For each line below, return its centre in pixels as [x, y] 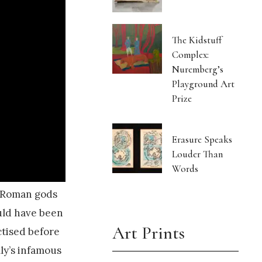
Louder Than [198, 154]
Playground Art [204, 84]
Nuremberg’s [198, 70]
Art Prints [149, 233]
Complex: [191, 55]
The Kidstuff [197, 40]
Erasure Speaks [202, 140]
